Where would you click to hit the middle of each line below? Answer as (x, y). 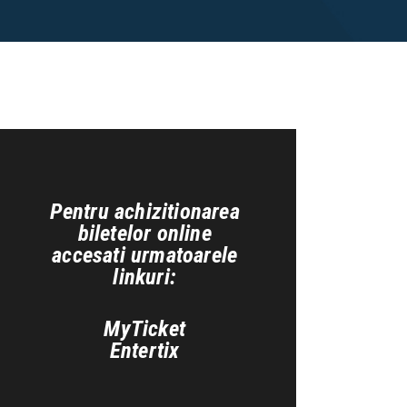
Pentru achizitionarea (144, 211)
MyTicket (144, 328)
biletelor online (144, 233)
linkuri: (144, 276)
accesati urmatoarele (145, 254)
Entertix (144, 350)
